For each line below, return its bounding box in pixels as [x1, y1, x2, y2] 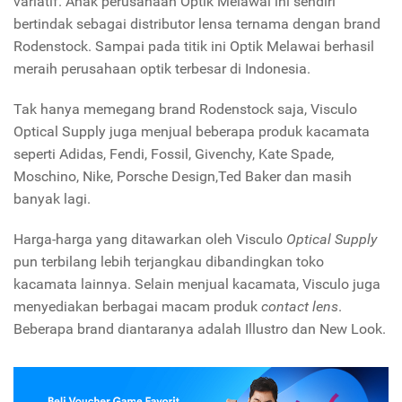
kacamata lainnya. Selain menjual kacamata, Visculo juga [13, 275, 380, 293]
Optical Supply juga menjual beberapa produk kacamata [13, 123, 370, 141]
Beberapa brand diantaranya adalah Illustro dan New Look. [13, 320, 386, 338]
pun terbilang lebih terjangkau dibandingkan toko [13, 253, 324, 271]
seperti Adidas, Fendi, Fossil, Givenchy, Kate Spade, [13, 145, 334, 163]
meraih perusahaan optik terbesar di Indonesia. [13, 60, 310, 78]
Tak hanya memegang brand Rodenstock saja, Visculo [13, 100, 357, 118]
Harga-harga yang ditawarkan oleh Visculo [13, 231, 286, 249]
